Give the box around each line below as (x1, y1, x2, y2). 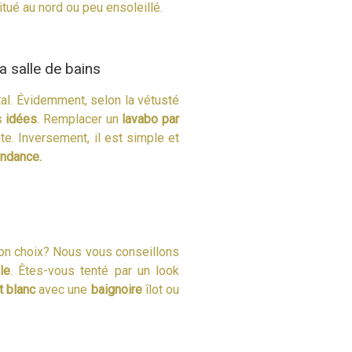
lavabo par (122, 111, 180, 126)
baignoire (90, 281, 142, 297)
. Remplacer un (37, 111, 123, 126)
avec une (35, 281, 91, 297)
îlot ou (141, 281, 180, 297)
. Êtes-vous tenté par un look (9, 262, 179, 278)
